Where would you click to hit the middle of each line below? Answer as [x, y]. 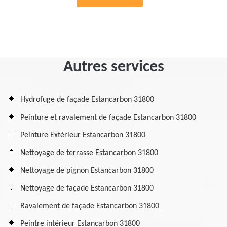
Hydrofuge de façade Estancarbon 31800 [87, 100]
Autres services [113, 67]
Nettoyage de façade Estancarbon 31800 [87, 188]
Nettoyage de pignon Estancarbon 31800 [87, 171]
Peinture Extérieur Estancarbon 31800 [83, 135]
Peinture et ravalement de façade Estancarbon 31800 [108, 118]
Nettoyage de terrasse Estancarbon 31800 [89, 153]
